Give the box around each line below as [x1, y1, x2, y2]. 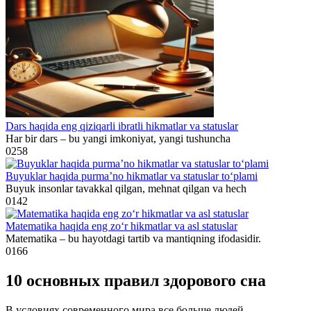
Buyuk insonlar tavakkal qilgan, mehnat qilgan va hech [6, 183, 246, 195]
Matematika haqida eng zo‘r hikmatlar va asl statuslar [6, 220, 237, 233]
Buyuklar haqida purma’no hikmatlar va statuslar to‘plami [6, 170, 258, 183]
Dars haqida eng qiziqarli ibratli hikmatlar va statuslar [6, 120, 238, 133]
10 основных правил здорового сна [6, 271, 266, 290]
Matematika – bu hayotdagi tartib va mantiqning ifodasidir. [6, 233, 261, 245]
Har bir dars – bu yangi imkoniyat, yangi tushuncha [6, 133, 230, 145]
